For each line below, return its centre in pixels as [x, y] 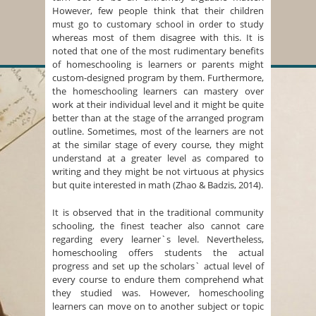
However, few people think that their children [158, 11]
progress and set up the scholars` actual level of [158, 266]
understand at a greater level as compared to [158, 158]
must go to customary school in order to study [158, 24]
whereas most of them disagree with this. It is [158, 38]
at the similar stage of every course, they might [158, 145]
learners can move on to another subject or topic [158, 306]
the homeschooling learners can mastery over [158, 91]
